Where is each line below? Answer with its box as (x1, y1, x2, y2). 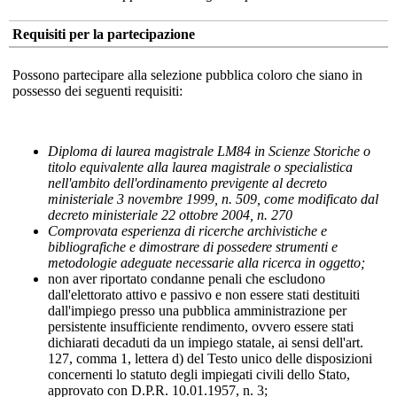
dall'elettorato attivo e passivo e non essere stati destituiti (48, 286, 360, 302)
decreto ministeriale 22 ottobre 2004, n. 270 (48, 206, 292, 222)
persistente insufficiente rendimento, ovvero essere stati (48, 318, 354, 334)
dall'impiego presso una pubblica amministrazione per (48, 302, 346, 318)
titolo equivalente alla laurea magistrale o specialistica (48, 159, 353, 175)
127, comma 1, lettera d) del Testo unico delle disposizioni (48, 350, 372, 366)
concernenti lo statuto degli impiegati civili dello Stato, (48, 366, 350, 382)
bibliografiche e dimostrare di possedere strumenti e (48, 238, 338, 254)
